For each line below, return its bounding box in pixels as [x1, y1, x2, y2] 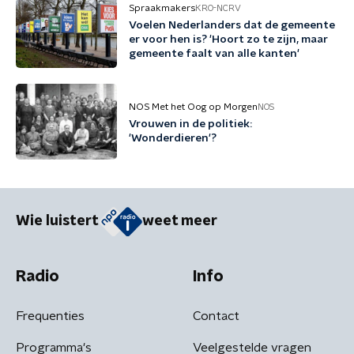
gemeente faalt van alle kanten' [129, 48, 299, 59]
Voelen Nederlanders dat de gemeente [129, 20, 335, 31]
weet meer [142, 214, 217, 229]
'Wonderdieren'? [129, 133, 217, 144]
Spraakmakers [129, 3, 195, 13]
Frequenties [16, 309, 85, 322]
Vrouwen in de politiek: [129, 119, 252, 130]
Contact [193, 309, 239, 322]
